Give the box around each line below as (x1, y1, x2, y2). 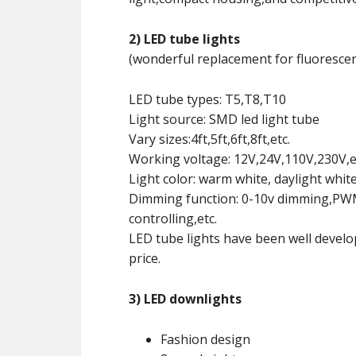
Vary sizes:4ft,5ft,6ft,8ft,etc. (129, 130, 290, 148)
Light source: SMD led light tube (129, 110, 319, 128)
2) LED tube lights (129, 30, 240, 48)
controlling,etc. (129, 210, 217, 227)
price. (129, 250, 161, 267)
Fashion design (161, 331, 250, 348)
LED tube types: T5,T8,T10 (129, 91, 286, 108)
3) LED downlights (129, 290, 242, 308)
